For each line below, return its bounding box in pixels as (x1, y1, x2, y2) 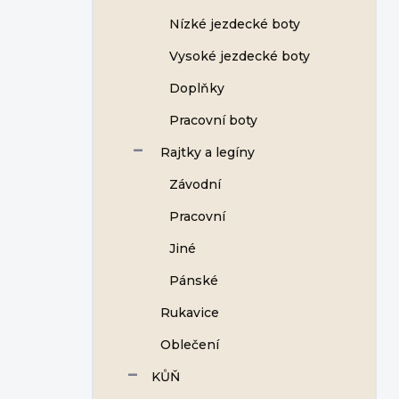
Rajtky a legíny (160, 144, 255, 160)
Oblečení (160, 337, 219, 353)
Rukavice (160, 305, 219, 321)
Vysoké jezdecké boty (169, 48, 310, 64)
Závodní (169, 176, 221, 192)
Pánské (169, 273, 218, 289)
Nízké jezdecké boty (169, 16, 300, 32)
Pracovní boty (169, 112, 257, 128)
